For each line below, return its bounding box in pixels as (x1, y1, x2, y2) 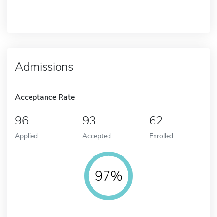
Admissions (15, 59, 73, 75)
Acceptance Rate (15, 92, 75, 103)
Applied (15, 130, 38, 140)
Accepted (82, 130, 111, 140)
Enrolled (149, 130, 174, 140)
